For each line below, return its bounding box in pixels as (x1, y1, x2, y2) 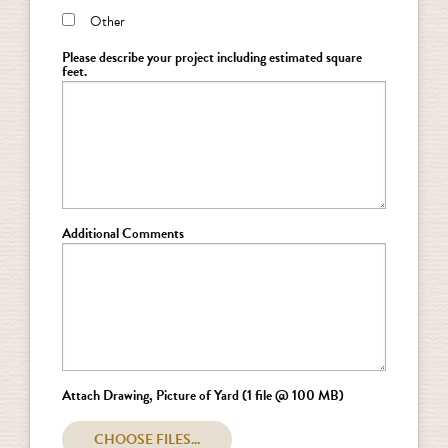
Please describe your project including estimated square (61, 47, 362, 69)
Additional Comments (61, 223, 184, 245)
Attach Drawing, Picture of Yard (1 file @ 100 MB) (61, 385, 344, 407)
